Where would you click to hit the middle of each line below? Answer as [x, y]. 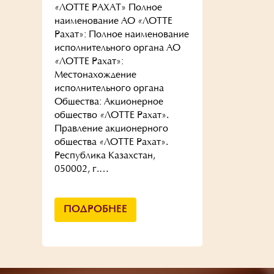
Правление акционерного [111, 129]
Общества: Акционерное [109, 102]
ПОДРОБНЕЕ [95, 210]
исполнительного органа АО [117, 48]
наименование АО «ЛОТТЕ [113, 21]
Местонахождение [95, 75]
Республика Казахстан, [105, 156]
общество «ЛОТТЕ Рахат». [111, 116]
